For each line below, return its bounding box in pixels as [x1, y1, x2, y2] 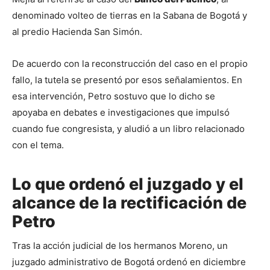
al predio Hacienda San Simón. [12, 25, 142, 37]
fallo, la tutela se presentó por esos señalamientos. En [12, 74, 242, 86]
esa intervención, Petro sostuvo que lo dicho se [12, 90, 215, 102]
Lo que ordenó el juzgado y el [12, 174, 243, 195]
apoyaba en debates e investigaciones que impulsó [12, 106, 230, 118]
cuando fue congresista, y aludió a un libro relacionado [12, 122, 245, 134]
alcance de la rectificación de [12, 193, 246, 213]
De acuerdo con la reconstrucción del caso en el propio [12, 57, 248, 69]
